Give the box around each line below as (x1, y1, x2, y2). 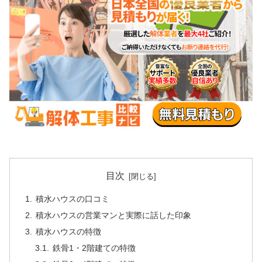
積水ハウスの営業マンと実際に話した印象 (35, 211, 191, 220)
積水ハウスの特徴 (35, 227, 101, 237)
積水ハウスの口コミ (35, 194, 109, 204)
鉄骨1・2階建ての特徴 (53, 243, 136, 253)
